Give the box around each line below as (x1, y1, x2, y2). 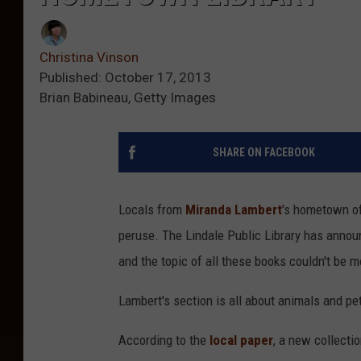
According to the (118, 332, 210, 349)
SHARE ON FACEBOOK (212, 146, 315, 160)
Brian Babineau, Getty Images (39, 89, 216, 106)
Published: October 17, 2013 (39, 69, 211, 86)
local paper (210, 332, 273, 349)
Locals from (118, 201, 185, 218)
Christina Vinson (39, 49, 139, 66)
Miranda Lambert (185, 201, 282, 218)
